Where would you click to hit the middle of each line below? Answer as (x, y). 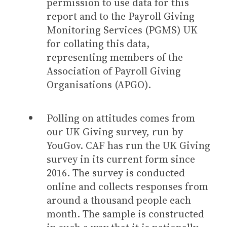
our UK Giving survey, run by (115, 131)
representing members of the (115, 57)
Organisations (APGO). (100, 84)
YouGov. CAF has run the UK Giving (128, 145)
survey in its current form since (121, 159)
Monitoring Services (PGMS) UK (122, 30)
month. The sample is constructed (125, 214)
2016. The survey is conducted (116, 173)
